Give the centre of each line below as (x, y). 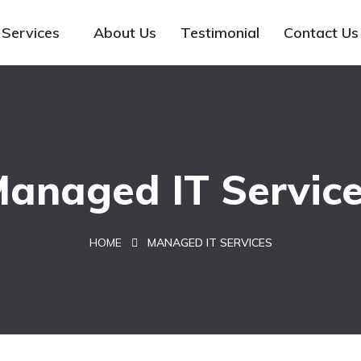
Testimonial (220, 33)
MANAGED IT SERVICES (210, 243)
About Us (125, 33)
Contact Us (322, 33)
